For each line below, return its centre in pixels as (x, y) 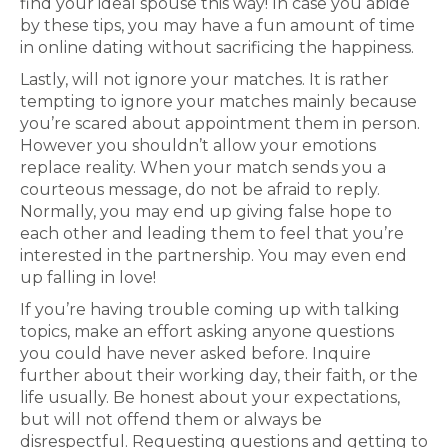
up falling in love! (88, 277)
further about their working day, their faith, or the (219, 375)
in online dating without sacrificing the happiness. (217, 47)
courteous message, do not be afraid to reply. (200, 189)
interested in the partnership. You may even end (213, 255)
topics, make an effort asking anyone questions (207, 331)
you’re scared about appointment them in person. (220, 123)
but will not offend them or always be (171, 419)
